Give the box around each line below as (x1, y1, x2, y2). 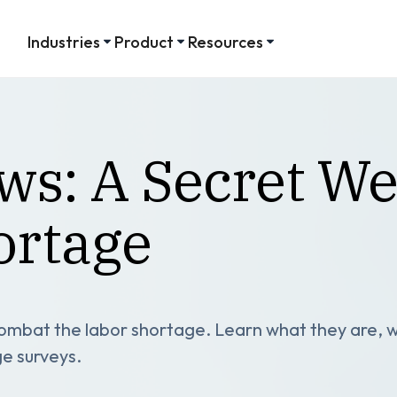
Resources (187, 31, 263, 52)
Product (113, 31, 174, 52)
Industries (27, 31, 100, 52)
